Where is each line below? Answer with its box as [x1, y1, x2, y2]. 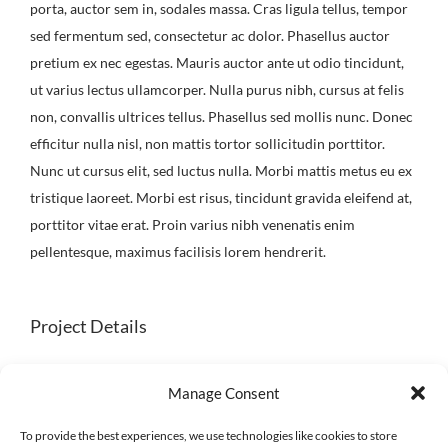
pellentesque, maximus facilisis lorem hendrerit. [30, 243, 326, 261]
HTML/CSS [145, 384, 213, 402]
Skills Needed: [30, 366, 117, 384]
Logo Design [145, 402, 221, 420]
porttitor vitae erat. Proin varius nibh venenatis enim [30, 216, 355, 234]
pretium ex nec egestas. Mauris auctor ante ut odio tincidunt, [30, 54, 404, 72]
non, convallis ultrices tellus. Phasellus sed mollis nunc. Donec [30, 108, 413, 126]
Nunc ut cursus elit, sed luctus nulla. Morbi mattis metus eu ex [30, 162, 412, 180]
